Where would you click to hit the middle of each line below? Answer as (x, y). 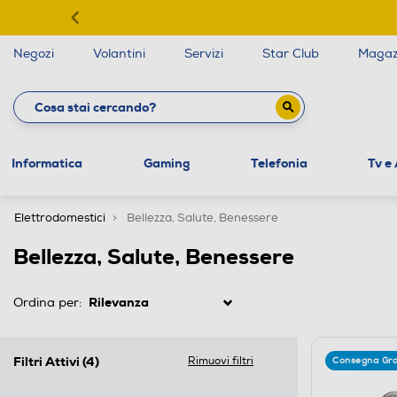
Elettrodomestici (60, 218)
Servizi (204, 54)
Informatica (47, 163)
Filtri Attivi (48, 361)
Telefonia (279, 163)
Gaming (166, 163)
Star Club (291, 54)
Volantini (119, 54)
